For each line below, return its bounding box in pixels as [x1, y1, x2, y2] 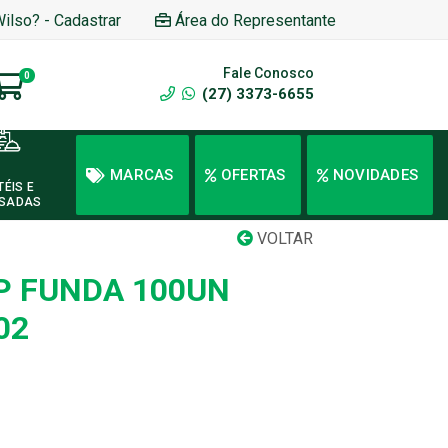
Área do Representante [175, 10, 336, 30]
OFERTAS [220, 165, 286, 184]
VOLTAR [253, 229, 313, 248]
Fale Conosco [223, 65, 314, 81]
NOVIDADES [332, 165, 419, 184]
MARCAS [110, 165, 174, 184]
